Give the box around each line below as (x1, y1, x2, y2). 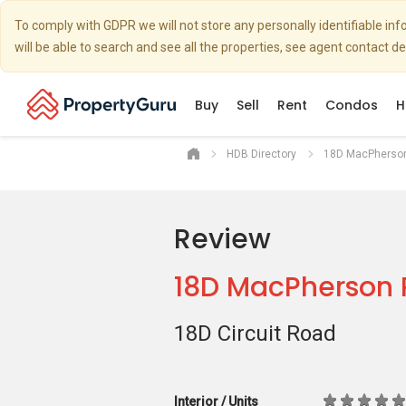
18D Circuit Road (174, 321, 336, 346)
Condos (325, 96, 378, 114)
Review (174, 220, 271, 258)
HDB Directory (227, 148, 296, 160)
